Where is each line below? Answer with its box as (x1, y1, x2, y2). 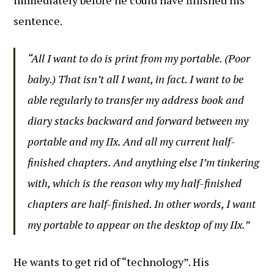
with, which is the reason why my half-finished (28, 176, 242, 190)
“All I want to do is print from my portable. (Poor (28, 51, 251, 65)
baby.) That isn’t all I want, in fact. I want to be (28, 72, 244, 86)
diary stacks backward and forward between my (28, 113, 249, 128)
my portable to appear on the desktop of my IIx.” (28, 217, 250, 232)
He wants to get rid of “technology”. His (13, 254, 210, 269)
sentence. (13, 13, 63, 28)
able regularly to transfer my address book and (28, 92, 245, 107)
